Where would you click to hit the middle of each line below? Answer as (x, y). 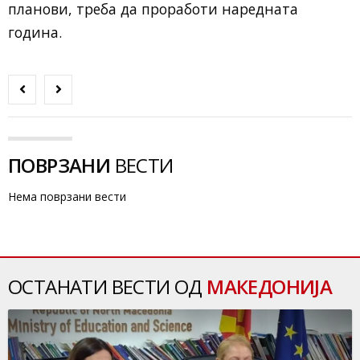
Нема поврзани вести (67, 197)
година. (35, 33)
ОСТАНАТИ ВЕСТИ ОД (108, 287)
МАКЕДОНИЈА (270, 287)
